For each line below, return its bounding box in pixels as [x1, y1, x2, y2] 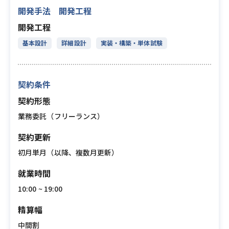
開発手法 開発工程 [18, 5, 91, 17]
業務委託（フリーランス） [18, 111, 105, 121]
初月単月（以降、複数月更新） [18, 147, 119, 157]
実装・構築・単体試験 [100, 38, 163, 47]
